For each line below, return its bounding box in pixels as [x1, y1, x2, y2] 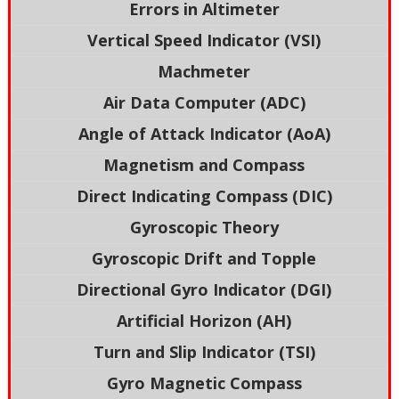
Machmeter [158, 61, 250, 83]
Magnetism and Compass [103, 154, 305, 176]
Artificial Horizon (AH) [117, 310, 291, 332]
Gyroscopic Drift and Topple [92, 248, 316, 270]
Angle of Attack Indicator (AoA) [77, 123, 330, 145]
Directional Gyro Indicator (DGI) [77, 279, 331, 301]
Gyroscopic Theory [129, 216, 279, 239]
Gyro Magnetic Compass [106, 372, 302, 395]
